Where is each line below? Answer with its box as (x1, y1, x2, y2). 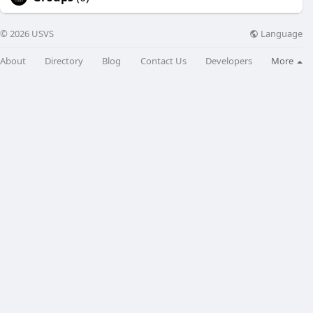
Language (259, 27, 303, 40)
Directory (45, 54, 84, 67)
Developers (205, 54, 252, 67)
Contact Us (140, 54, 187, 67)
